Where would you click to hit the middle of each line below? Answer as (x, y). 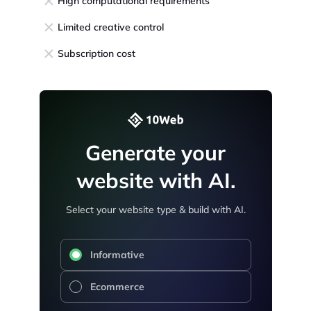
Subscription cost (96, 54)
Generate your (155, 153)
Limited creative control (110, 27)
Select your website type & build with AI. (155, 210)
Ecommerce (117, 287)
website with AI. (155, 181)
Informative (117, 255)
